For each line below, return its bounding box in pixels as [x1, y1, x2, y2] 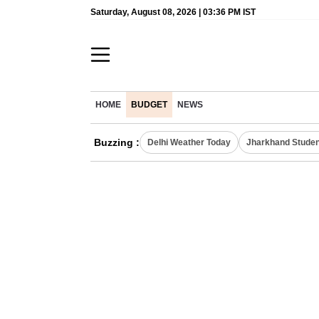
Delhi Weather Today [147, 137, 231, 147]
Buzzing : [94, 137, 140, 148]
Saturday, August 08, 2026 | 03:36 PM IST [90, 7, 256, 17]
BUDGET [131, 100, 167, 109]
